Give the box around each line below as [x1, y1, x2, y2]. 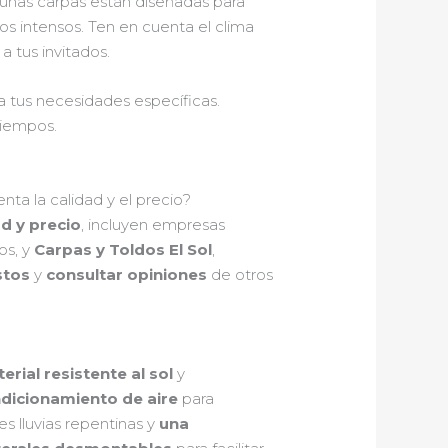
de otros [207, 265, 274, 285]
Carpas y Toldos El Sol [34, 240, 213, 260]
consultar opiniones [46, 265, 208, 285]
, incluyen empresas [81, 215, 226, 235]
